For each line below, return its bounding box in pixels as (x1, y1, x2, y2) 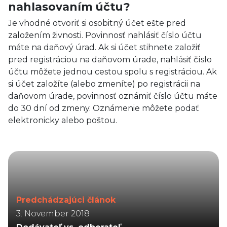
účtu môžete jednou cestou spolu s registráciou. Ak (8, 67, 217, 77)
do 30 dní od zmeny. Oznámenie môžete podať (8, 103, 199, 113)
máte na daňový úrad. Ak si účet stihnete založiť (8, 43, 201, 52)
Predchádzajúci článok (16, 195, 116, 205)
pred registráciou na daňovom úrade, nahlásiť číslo (8, 55, 212, 64)
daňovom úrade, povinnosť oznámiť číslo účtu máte (8, 91, 217, 101)
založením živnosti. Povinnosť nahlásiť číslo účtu (8, 30, 202, 40)
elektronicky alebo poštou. (8, 116, 117, 125)
